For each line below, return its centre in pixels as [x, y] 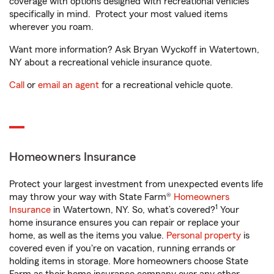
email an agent [68, 85]
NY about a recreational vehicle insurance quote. [111, 62]
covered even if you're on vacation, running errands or [122, 248]
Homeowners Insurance [72, 157]
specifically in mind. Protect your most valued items [118, 14]
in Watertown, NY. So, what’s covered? [133, 210]
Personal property [204, 235]
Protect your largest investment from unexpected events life [136, 184]
